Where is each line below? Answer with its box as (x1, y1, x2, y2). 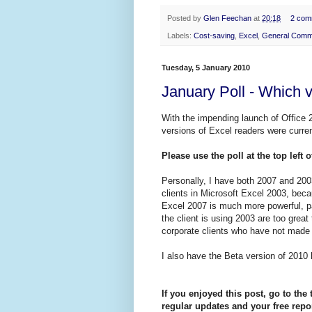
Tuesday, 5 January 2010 (162, 63, 250, 72)
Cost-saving (194, 31, 235, 40)
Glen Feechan (203, 14, 251, 23)
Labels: (167, 31, 194, 40)
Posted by (167, 14, 203, 23)
